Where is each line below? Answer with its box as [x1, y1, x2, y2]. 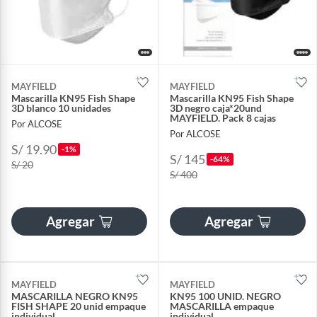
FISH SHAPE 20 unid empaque [11, 299, 146, 312]
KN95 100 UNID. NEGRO [170, 289, 281, 302]
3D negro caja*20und [170, 102, 262, 115]
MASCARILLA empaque [170, 299, 274, 312]
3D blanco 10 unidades [11, 102, 111, 115]
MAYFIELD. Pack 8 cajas [170, 112, 276, 125]
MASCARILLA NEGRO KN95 [11, 289, 138, 302]
